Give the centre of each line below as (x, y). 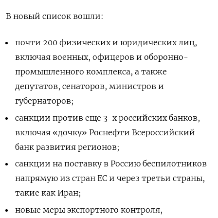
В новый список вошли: (55, 16)
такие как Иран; (48, 193)
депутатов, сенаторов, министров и (90, 86)
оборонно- (166, 57)
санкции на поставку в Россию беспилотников (111, 164)
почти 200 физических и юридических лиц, (106, 42)
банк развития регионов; (68, 147)
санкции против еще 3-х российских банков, (108, 118)
